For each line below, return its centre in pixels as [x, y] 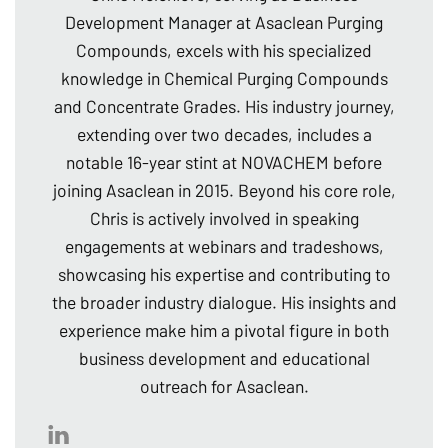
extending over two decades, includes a [224, 134]
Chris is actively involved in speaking [224, 218]
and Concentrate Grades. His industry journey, [224, 106]
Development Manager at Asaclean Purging [224, 22]
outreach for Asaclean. [224, 386]
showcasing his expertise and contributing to [224, 274]
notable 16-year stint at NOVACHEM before [224, 162]
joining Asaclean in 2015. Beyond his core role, [224, 190]
